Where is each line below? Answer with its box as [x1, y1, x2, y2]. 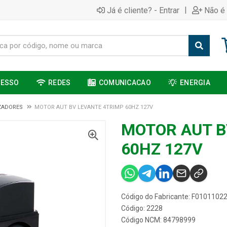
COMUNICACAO [98, 79, 151, 87]
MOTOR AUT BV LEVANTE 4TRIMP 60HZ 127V [34, 104, 153, 110]
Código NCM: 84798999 [121, 216, 196, 224]
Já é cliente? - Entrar [107, 5, 179, 15]
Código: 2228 [121, 204, 163, 212]
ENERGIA [180, 79, 211, 87]
